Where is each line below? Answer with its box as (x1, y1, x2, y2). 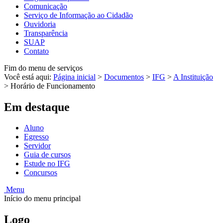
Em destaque (4, 100, 70, 113)
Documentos (104, 72, 144, 81)
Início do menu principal (4, 194, 81, 203)
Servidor (24, 141, 51, 150)
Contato (24, 46, 49, 55)
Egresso (24, 132, 49, 141)
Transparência (24, 28, 68, 37)
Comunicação (24, 1, 67, 10)
